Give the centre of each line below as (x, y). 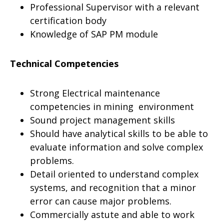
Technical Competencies (64, 63)
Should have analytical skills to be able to (119, 133)
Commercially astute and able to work (112, 214)
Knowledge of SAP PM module (94, 34)
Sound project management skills (102, 120)
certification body (68, 20)
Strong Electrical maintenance (95, 93)
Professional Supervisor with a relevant (115, 7)
